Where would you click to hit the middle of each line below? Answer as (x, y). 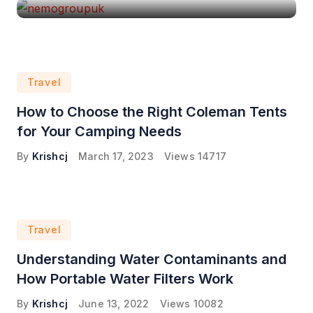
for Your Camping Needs (99, 132)
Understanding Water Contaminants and (152, 260)
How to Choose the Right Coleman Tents (152, 112)
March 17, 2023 (116, 156)
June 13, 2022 (114, 304)
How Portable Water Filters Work (125, 279)
